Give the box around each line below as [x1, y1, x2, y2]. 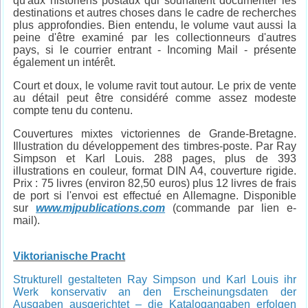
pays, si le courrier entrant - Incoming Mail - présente [13, 44, 296, 56]
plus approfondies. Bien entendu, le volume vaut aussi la [13, 19, 296, 32]
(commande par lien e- [165, 202, 296, 214]
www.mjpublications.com [36, 202, 166, 214]
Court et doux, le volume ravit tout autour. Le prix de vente [13, 80, 296, 92]
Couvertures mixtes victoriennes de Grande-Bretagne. [13, 128, 296, 140]
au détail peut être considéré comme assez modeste [13, 92, 296, 104]
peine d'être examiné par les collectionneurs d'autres [13, 32, 296, 44]
